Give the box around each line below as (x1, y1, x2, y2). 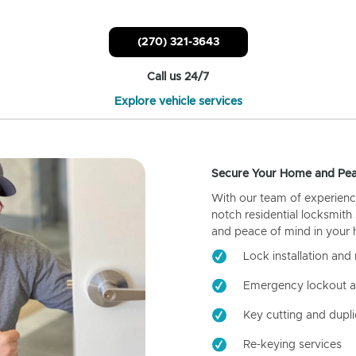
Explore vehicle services (114, 95, 242, 107)
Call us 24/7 (147, 71, 209, 83)
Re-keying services (242, 339, 342, 350)
